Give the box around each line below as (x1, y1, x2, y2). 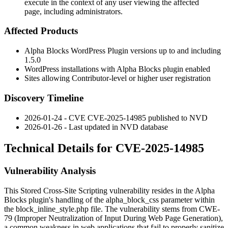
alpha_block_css (106, 195, 159, 205)
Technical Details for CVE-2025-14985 (4, 141, 204, 155)
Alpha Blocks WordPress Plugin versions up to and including (24, 46, 221, 55)
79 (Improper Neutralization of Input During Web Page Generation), (4, 214, 223, 223)
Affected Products (4, 25, 78, 37)
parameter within (159, 195, 215, 205)
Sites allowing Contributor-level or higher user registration (24, 74, 211, 83)
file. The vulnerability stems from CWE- (89, 205, 220, 214)
